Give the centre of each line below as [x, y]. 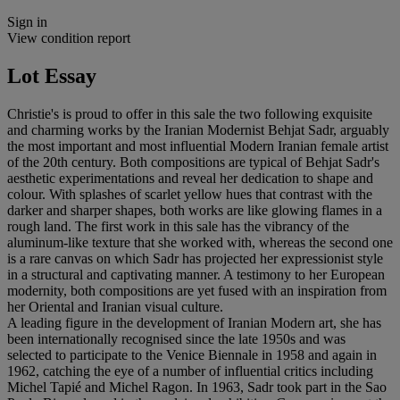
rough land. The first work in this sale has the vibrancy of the [178, 226]
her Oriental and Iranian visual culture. [115, 306]
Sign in [27, 21]
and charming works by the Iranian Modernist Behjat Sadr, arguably [198, 129]
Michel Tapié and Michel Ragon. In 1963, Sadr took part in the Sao [197, 387]
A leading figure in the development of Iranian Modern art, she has [194, 322]
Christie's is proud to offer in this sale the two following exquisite [190, 113]
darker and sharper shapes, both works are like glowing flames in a [195, 210]
